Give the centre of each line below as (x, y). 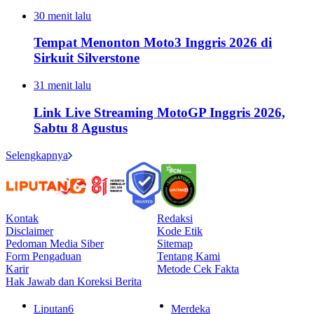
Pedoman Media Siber (55, 243)
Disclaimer (29, 231)
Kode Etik (180, 231)
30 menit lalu (62, 15)
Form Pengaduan (43, 256)
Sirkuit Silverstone (87, 58)
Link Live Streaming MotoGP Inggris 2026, (159, 112)
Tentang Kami (189, 256)
